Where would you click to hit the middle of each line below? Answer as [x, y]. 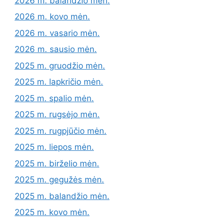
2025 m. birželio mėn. [57, 163]
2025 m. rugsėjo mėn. [57, 115]
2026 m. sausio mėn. [56, 49]
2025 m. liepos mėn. [54, 147]
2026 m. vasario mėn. [57, 33]
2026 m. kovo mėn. [52, 17]
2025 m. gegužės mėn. [59, 180]
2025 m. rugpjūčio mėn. [61, 131]
